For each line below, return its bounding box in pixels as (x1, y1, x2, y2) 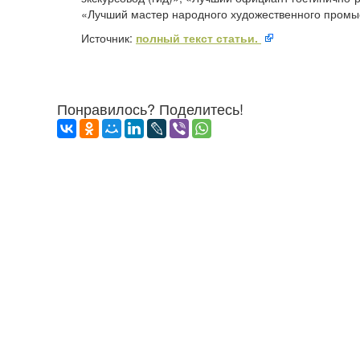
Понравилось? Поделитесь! (57, 98, 243, 120)
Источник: (81, 30, 136, 47)
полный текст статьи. (136, 30, 261, 47)
